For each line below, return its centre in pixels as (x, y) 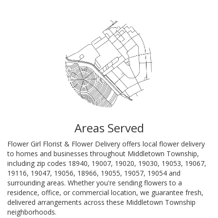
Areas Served (109, 127)
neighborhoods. (32, 212)
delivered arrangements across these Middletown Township (101, 202)
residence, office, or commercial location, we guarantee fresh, (105, 192)
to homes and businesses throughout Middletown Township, (103, 153)
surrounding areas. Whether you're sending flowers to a (95, 182)
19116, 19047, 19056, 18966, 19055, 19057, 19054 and (94, 173)
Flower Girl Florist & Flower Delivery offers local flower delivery (106, 144)
